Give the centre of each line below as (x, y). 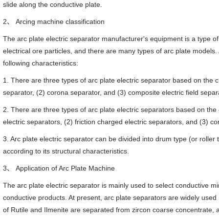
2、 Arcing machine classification (54, 22)
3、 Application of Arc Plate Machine (59, 168)
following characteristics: (41, 63)
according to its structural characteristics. (66, 151)
